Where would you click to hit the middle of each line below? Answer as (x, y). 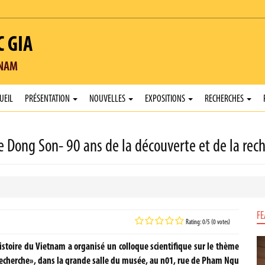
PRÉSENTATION (48, 99)
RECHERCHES (225, 99)
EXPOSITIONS (166, 99)
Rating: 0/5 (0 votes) (208, 222)
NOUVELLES (108, 99)
